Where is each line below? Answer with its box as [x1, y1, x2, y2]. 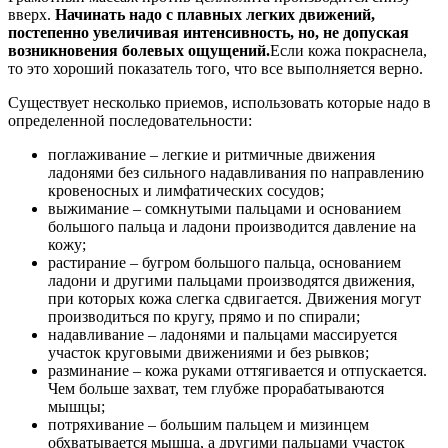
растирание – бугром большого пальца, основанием [48, 253, 401, 271]
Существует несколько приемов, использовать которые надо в [8, 93, 431, 111]
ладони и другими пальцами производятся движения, [48, 271, 415, 289]
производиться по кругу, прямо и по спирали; [48, 307, 360, 325]
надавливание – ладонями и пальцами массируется [48, 325, 397, 343]
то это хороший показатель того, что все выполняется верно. [8, 59, 423, 77]
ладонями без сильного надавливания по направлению [48, 163, 424, 181]
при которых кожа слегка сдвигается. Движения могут [48, 289, 421, 307]
